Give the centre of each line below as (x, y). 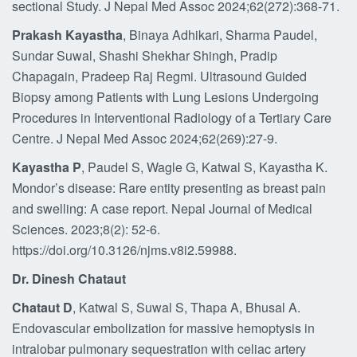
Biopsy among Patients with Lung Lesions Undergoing (165, 97)
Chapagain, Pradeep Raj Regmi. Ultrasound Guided (159, 76)
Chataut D (42, 307)
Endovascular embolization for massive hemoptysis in (163, 328)
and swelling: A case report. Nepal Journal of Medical (162, 208)
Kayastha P (47, 167)
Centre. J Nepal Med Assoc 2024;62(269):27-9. (145, 138)
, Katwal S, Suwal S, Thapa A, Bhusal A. (186, 307)
